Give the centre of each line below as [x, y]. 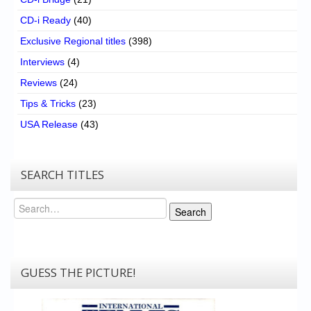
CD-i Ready [45, 20]
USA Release [49, 124]
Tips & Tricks [48, 103]
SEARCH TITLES [62, 174]
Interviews [42, 61]
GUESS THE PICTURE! [78, 272]
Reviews [39, 82]
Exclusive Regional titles [73, 41]
